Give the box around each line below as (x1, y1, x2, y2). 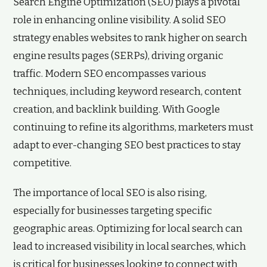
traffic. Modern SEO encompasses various (13, 67, 206, 80)
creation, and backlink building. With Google (13, 103, 220, 116)
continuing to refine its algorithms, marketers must (13, 121, 253, 133)
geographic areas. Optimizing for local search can (13, 222, 243, 235)
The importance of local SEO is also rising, (13, 187, 207, 199)
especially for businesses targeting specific (13, 204, 212, 217)
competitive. (13, 157, 72, 169)
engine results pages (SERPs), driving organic (13, 49, 223, 62)
